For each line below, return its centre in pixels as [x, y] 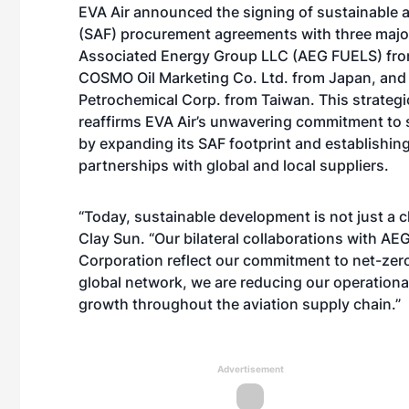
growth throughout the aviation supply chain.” [240, 304]
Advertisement [250, 369]
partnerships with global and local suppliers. [234, 165]
